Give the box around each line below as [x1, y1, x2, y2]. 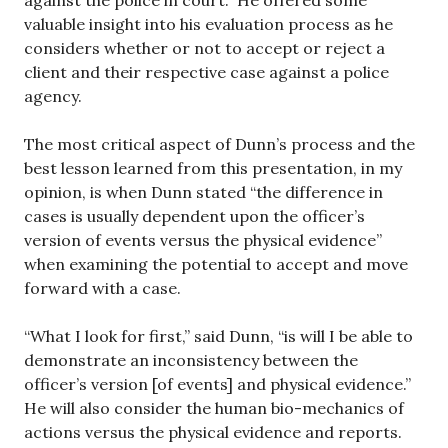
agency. [24, 86, 82, 107]
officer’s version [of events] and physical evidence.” [24, 374, 411, 395]
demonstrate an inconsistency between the [24, 350, 358, 371]
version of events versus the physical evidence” [24, 230, 382, 251]
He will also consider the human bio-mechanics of [24, 398, 404, 419]
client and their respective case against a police [24, 62, 389, 83]
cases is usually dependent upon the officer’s [24, 206, 365, 227]
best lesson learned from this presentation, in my [24, 158, 402, 179]
